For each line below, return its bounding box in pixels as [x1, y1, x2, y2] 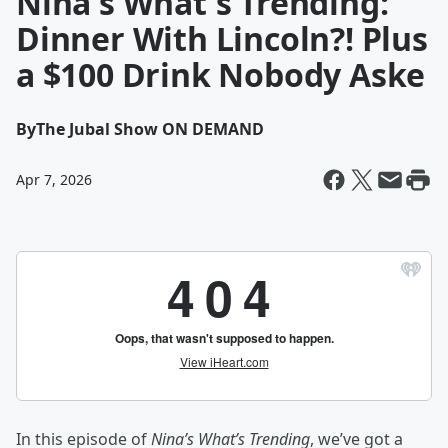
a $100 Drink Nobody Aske [16, 53, 426, 96]
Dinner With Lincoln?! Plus [16, 17, 428, 60]
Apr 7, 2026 [16, 170, 92, 189]
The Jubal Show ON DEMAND [36, 118, 264, 140]
